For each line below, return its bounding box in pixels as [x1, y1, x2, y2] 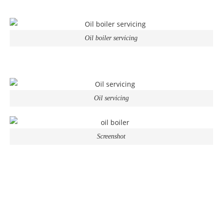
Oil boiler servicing [85, 34, 138, 42]
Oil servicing [93, 94, 129, 102]
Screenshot [97, 133, 126, 140]
